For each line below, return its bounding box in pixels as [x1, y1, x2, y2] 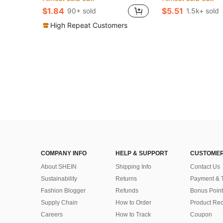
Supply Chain [41, 199, 78, 206]
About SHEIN [41, 163, 77, 170]
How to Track [115, 211, 151, 218]
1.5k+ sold [186, 6, 219, 15]
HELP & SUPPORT [115, 150, 168, 157]
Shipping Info [115, 163, 151, 170]
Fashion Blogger [41, 187, 86, 194]
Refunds [115, 187, 138, 194]
